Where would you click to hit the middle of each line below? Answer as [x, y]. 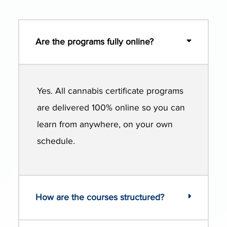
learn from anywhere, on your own [105, 125]
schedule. [56, 141]
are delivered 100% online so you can [111, 108]
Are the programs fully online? [94, 42]
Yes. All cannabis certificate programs [110, 91]
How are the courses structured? [100, 197]
